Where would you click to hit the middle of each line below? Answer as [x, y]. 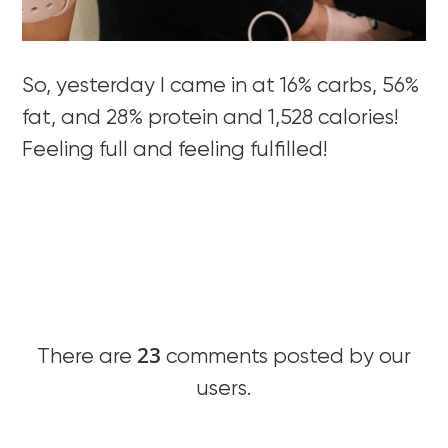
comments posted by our [286, 357]
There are [87, 357]
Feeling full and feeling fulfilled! [175, 150]
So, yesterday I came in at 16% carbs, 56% [221, 86]
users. [224, 389]
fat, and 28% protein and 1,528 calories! [210, 118]
